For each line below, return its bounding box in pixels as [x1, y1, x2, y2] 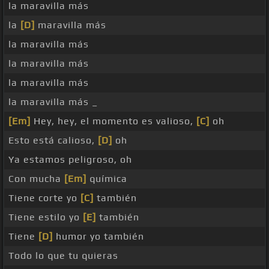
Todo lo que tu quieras [8, 250, 118, 262]
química [86, 173, 127, 185]
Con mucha [8, 173, 64, 185]
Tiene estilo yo [8, 211, 83, 223]
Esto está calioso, [8, 134, 98, 147]
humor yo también [53, 231, 144, 243]
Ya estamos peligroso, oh [8, 154, 132, 166]
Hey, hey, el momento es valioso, [31, 115, 196, 127]
